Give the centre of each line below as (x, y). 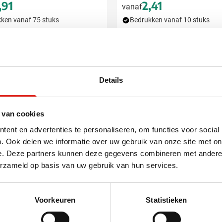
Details (111, 80)
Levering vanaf (158, 31)
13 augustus (200, 31)
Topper (138, 93)
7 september (49, 31)
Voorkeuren (55, 200)
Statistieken (166, 200)
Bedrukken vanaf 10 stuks (170, 20)
